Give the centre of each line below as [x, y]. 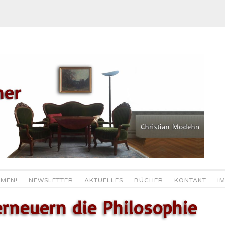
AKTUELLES [103, 180]
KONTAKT [190, 180]
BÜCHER [148, 180]
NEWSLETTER [51, 180]
